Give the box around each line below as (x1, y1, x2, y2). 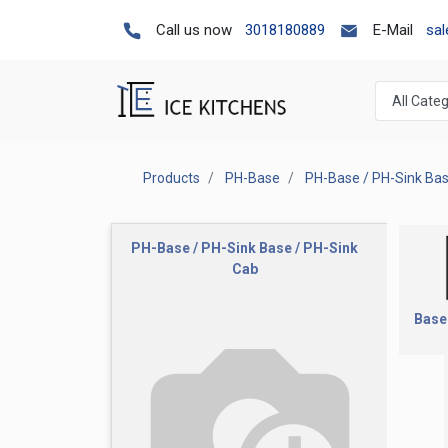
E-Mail (373, 21, 413, 39)
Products (143, 170, 200, 186)
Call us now (156, 21, 232, 39)
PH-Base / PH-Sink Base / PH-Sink (131, 240, 358, 256)
